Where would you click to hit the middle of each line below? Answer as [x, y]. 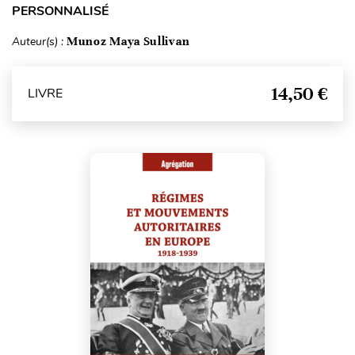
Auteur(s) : [39, 41]
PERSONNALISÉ [60, 11]
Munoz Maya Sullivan [128, 41]
